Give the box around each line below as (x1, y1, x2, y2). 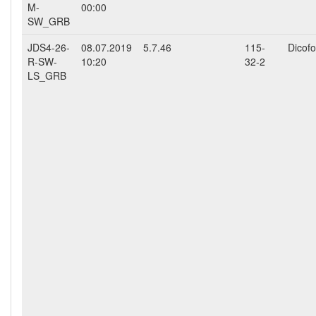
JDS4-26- (28, 40, 70, 54)
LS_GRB (28, 68, 66, 83)
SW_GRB (28, 14, 70, 28)
